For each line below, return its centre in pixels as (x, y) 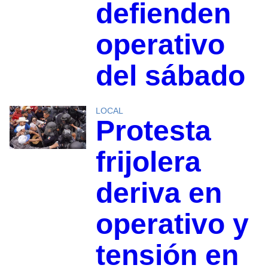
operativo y (172, 224)
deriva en (159, 193)
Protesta (153, 131)
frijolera (148, 162)
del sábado (170, 76)
